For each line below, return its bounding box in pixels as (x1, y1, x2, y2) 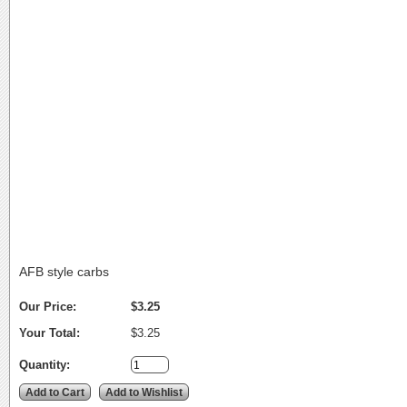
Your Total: (19, 326, 80, 341)
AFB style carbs (19, 264, 109, 280)
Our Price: (19, 300, 76, 314)
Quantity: (19, 358, 70, 372)
